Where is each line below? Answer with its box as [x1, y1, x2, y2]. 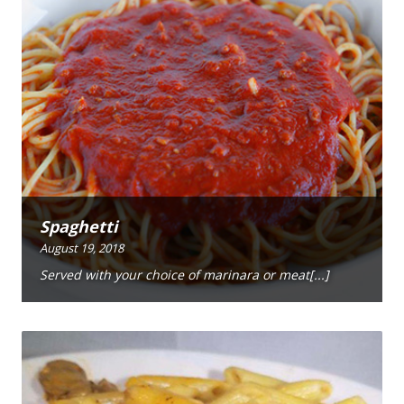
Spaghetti [40, 215, 117, 237]
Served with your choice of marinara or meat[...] [40, 266, 329, 284]
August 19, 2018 [40, 239, 124, 256]
